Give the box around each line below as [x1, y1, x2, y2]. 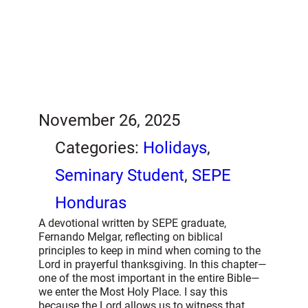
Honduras [55, 192, 126, 212]
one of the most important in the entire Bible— [38, 271, 260, 285]
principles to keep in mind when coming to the [38, 243, 261, 257]
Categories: [55, 137, 143, 157]
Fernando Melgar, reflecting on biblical [38, 230, 223, 243]
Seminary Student [55, 165, 184, 185]
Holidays [143, 137, 207, 157]
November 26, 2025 [38, 110, 180, 130]
